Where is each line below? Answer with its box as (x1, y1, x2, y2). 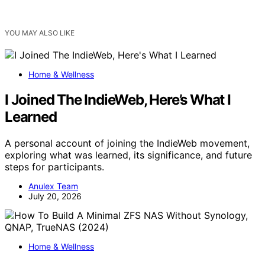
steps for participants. (5, 160, 104, 173)
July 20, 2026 (28, 190, 82, 201)
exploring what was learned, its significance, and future (5, 148, 252, 161)
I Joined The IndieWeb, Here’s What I (5, 91, 231, 108)
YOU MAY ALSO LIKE (5, 28, 75, 37)
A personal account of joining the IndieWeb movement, (5, 137, 250, 149)
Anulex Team (28, 180, 78, 191)
